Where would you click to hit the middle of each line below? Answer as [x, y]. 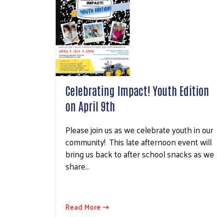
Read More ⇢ [87, 207]
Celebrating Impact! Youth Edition [137, 90]
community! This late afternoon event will [139, 142]
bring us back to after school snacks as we [140, 154]
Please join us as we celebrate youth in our [139, 130]
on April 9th [90, 106]
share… [77, 166]
